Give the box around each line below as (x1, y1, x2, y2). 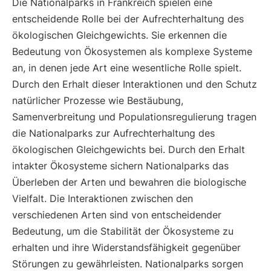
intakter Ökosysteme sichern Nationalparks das (12, 160, 229, 172)
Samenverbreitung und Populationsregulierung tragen (12, 111, 256, 123)
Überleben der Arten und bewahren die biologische (12, 176, 246, 188)
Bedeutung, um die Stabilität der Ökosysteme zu (12, 225, 233, 237)
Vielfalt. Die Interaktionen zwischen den (12, 192, 193, 204)
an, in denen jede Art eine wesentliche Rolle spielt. (12, 62, 241, 74)
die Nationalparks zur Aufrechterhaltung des (12, 127, 215, 139)
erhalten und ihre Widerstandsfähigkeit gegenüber (12, 241, 241, 253)
